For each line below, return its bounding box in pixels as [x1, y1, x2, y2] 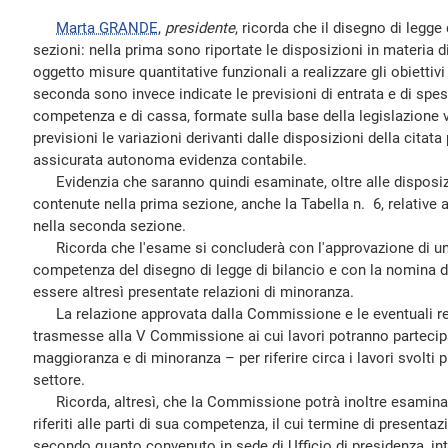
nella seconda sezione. [33, 217, 186, 235]
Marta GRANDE [56, 19, 158, 37]
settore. [33, 371, 85, 389]
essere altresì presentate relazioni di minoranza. [33, 283, 354, 301]
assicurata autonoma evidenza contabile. [33, 151, 307, 169]
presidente [165, 19, 235, 37]
